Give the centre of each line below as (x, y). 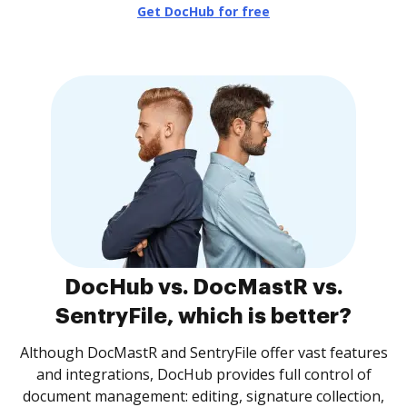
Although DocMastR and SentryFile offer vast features (203, 352)
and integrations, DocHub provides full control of (203, 374)
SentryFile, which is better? (203, 316)
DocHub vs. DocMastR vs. (203, 287)
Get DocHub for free (203, 11)
